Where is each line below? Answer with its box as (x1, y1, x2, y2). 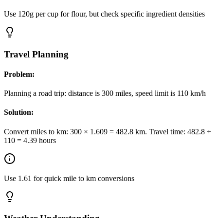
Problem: (4, 70, 35, 78)
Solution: (4, 108, 34, 117)
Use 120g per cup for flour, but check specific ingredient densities (4, 9, 205, 18)
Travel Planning (4, 49, 69, 59)
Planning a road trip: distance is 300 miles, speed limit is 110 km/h (4, 89, 206, 98)
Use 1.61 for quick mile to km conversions (4, 174, 134, 182)
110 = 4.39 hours (4, 136, 56, 145)
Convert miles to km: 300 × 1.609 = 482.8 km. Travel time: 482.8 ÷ (4, 127, 211, 136)
